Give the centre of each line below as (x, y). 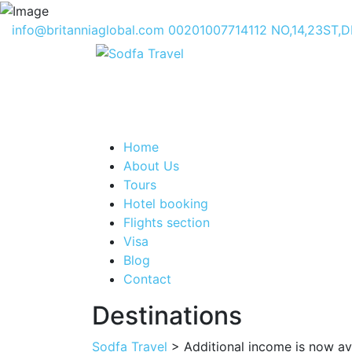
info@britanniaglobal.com (90, 29)
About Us (151, 165)
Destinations (167, 315)
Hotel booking (166, 203)
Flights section (167, 222)
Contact (147, 279)
